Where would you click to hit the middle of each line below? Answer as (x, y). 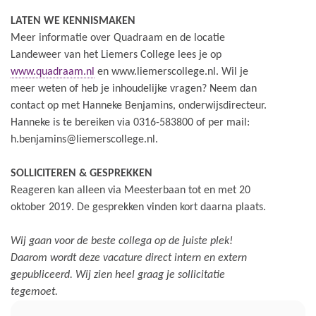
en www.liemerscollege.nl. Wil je (171, 72)
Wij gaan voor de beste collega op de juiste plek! (122, 241)
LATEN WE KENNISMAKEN (73, 21)
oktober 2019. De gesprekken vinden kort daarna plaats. (138, 207)
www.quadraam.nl (53, 72)
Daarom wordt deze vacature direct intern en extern (129, 258)
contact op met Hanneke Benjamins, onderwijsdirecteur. (139, 106)
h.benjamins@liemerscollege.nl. (84, 140)
